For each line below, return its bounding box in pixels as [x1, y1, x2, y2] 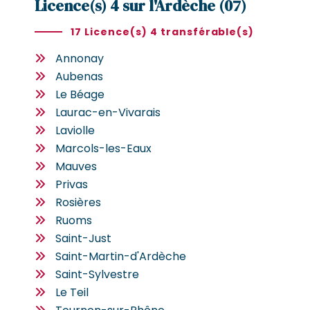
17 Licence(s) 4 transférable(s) [71, 24, 255, 39]
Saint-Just [55, 230, 111, 246]
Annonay [55, 50, 104, 66]
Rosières [55, 194, 101, 210]
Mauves [55, 158, 97, 174]
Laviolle [55, 122, 95, 138]
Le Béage [55, 86, 104, 102]
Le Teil [55, 284, 89, 300]
